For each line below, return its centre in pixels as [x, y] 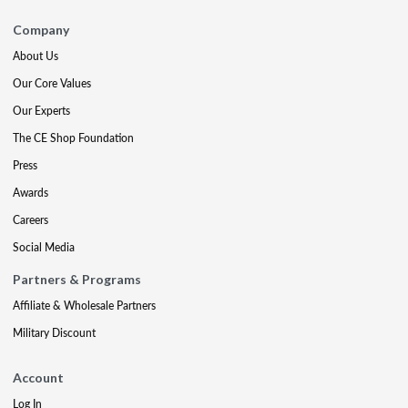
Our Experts [41, 111]
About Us [36, 56]
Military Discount [54, 333]
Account [38, 377]
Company [41, 30]
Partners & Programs [77, 279]
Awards [31, 193]
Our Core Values [52, 83]
